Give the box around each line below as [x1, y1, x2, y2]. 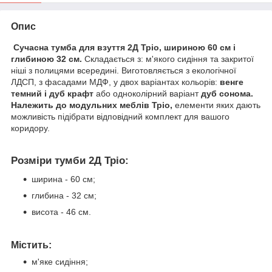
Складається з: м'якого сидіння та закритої [82, 53, 254, 64]
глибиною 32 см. [11, 53, 82, 64]
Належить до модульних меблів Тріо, [11, 100, 172, 110]
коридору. [11, 123, 50, 133]
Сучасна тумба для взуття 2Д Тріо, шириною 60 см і [11, 42, 236, 52]
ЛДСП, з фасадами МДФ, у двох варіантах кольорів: [11, 76, 220, 87]
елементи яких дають [172, 100, 260, 110]
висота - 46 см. [32, 206, 91, 217]
